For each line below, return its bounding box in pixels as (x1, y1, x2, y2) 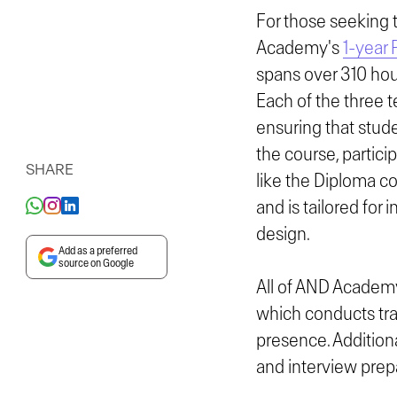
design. (255, 223, 310, 244)
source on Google (58, 258, 134, 269)
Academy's (255, 37, 343, 58)
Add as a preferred (58, 245, 137, 257)
